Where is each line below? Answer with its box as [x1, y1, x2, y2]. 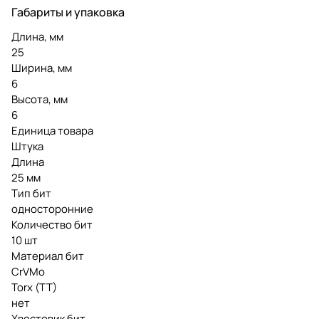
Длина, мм [11, 28, 63, 44]
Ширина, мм [11, 60, 72, 75]
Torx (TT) [11, 279, 57, 295]
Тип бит [11, 185, 51, 201]
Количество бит [11, 216, 93, 232]
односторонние [11, 201, 93, 216]
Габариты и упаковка [11, 4, 125, 20]
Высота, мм [11, 91, 68, 107]
